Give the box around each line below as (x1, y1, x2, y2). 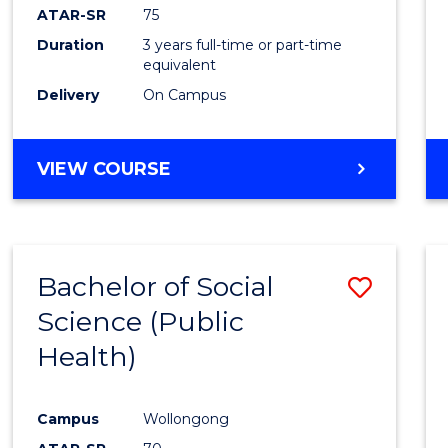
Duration (37, 35, 105, 54)
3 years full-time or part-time (143, 35, 343, 54)
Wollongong (143, 409, 230, 428)
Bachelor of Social (37, 269, 275, 303)
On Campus (143, 85, 227, 104)
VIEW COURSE (37, 157, 172, 180)
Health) (37, 339, 138, 373)
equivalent (143, 55, 217, 74)
